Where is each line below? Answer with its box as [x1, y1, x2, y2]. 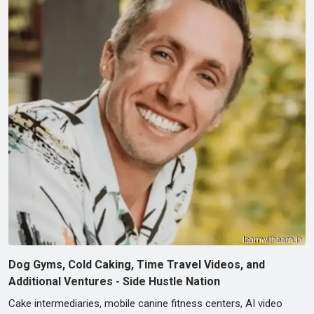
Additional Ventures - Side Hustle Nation [8, 274, 220, 288]
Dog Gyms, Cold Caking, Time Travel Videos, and [8, 257, 265, 271]
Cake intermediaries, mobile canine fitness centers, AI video [8, 296, 282, 310]
